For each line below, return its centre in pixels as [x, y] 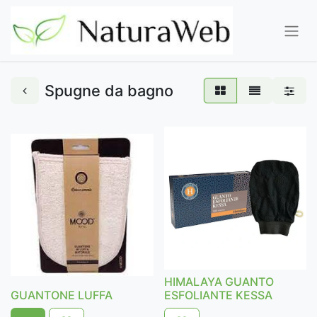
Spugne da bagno [109, 91]
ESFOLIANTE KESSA [218, 295]
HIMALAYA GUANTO [219, 281]
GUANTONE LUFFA [62, 295]
